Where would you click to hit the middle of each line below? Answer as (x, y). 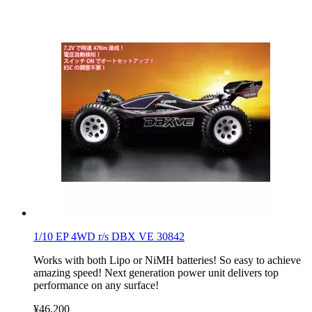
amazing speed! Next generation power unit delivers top (156, 272)
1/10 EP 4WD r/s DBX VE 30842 (109, 236)
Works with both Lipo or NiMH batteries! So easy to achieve (167, 260)
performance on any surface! (96, 285)
